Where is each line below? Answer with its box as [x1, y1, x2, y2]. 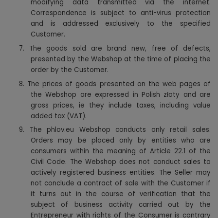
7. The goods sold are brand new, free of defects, [19, 43, 211, 53]
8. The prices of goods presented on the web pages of [19, 79, 211, 89]
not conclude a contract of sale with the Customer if [31, 179, 211, 188]
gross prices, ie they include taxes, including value [31, 100, 211, 110]
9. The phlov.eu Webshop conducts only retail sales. [19, 125, 211, 135]
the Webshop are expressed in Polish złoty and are [31, 90, 211, 99]
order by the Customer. [31, 65, 109, 74]
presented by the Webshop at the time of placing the [31, 54, 211, 64]
